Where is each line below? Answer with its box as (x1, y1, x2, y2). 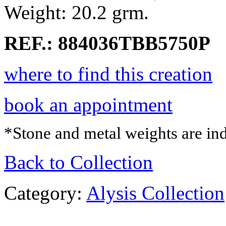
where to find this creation (4, 63, 212, 85)
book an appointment (4, 93, 173, 116)
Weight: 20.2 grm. (4, 1, 149, 23)
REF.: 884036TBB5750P (4, 32, 210, 54)
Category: (4, 182, 86, 204)
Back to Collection (4, 151, 153, 173)
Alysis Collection (86, 182, 224, 204)
